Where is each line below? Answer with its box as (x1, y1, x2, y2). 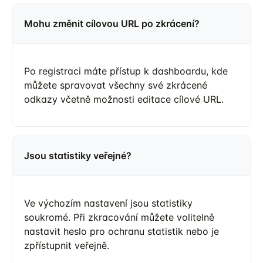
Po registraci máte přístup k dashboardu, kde (24, 65, 228, 77)
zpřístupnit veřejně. (24, 239, 109, 251)
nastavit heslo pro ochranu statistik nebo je (24, 225, 219, 237)
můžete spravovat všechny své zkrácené (24, 79, 207, 91)
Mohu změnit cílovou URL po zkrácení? (24, 17, 200, 29)
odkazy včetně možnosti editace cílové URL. (24, 93, 224, 105)
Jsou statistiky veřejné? (24, 149, 131, 161)
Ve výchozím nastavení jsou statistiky (24, 197, 193, 209)
